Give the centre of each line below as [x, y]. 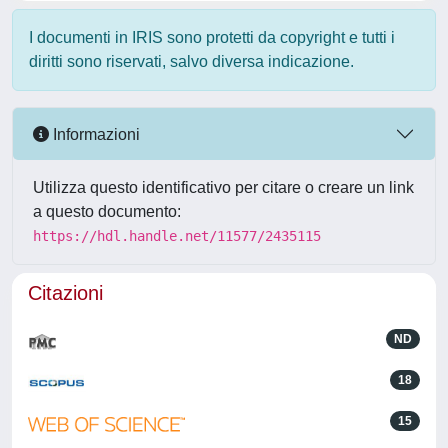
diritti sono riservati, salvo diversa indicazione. [191, 61]
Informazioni [94, 134]
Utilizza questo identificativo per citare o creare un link [223, 187]
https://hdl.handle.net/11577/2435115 [177, 236]
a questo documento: [107, 211]
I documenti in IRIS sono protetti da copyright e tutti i [212, 37]
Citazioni [65, 293]
